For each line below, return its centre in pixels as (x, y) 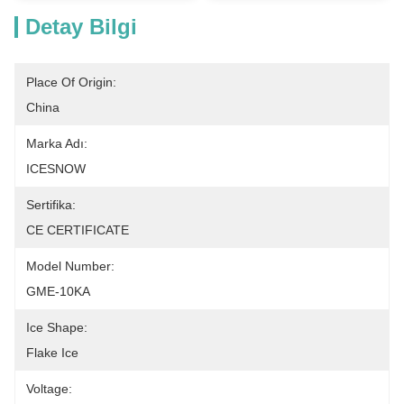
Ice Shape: (57, 327)
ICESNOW (56, 169)
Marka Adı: (57, 143)
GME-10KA (58, 291)
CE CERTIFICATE (78, 230)
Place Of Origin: (71, 82)
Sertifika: (51, 205)
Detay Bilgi (81, 27)
